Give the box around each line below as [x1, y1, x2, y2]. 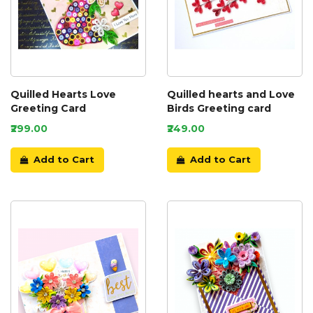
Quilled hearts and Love [167, 87, 295, 101]
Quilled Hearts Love [10, 87, 116, 101]
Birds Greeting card [167, 101, 271, 115]
